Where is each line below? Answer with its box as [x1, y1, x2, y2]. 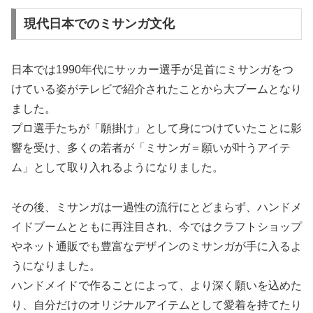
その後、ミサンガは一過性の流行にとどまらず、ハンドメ [11, 201, 302, 214]
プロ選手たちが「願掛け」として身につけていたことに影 [11, 122, 302, 135]
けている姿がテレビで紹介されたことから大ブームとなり [11, 83, 302, 96]
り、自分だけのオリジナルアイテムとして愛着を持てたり [11, 299, 302, 312]
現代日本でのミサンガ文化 [23, 17, 175, 31]
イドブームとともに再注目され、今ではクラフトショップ [11, 221, 302, 233]
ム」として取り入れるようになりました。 [11, 161, 224, 174]
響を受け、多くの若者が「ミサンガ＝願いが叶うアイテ [11, 142, 291, 154]
